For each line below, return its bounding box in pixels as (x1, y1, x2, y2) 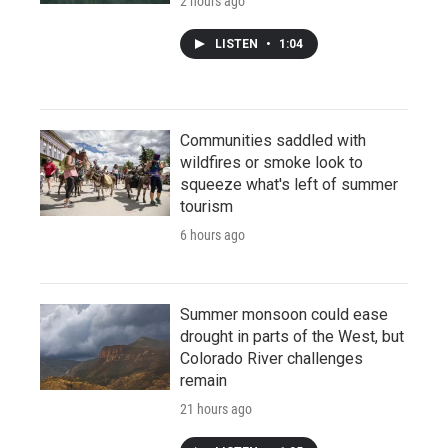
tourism (180, 197, 233, 217)
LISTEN (215, 37, 261, 52)
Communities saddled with (180, 131, 366, 151)
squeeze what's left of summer (180, 175, 398, 195)
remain (180, 371, 227, 391)
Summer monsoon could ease (180, 305, 388, 325)
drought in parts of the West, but (180, 327, 404, 347)
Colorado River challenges (180, 349, 363, 369)
